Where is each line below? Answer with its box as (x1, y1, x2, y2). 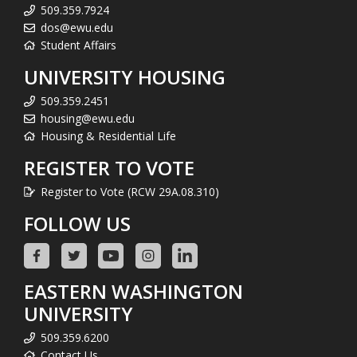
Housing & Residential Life (41, 127, 176, 143)
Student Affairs (41, 37, 116, 53)
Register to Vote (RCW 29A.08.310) (41, 183, 219, 199)
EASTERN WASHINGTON (24, 277, 243, 304)
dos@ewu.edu (41, 19, 113, 35)
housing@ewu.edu (41, 110, 135, 126)
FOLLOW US (24, 210, 131, 237)
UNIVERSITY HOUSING (24, 63, 226, 90)
